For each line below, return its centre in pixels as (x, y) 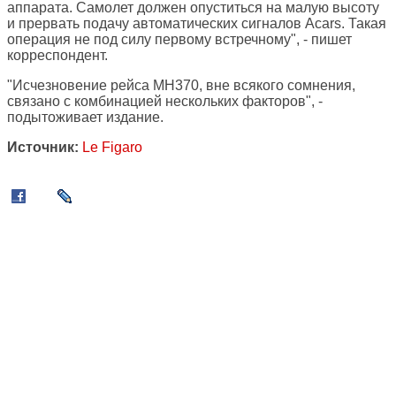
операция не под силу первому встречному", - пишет (179, 40)
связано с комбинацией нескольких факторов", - (165, 102)
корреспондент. (57, 56)
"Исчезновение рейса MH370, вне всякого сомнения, (181, 86)
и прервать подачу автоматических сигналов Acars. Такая (197, 24)
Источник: (43, 148)
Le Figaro (112, 148)
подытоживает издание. (85, 118)
